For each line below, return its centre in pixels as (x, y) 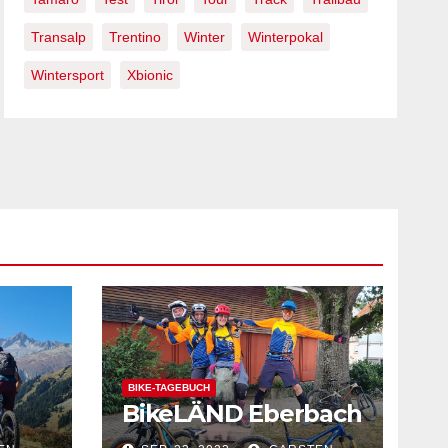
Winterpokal (286, 37)
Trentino (135, 37)
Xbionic (150, 75)
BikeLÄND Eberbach (242, 413)
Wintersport (68, 75)
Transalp (59, 37)
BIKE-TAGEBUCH (169, 387)
